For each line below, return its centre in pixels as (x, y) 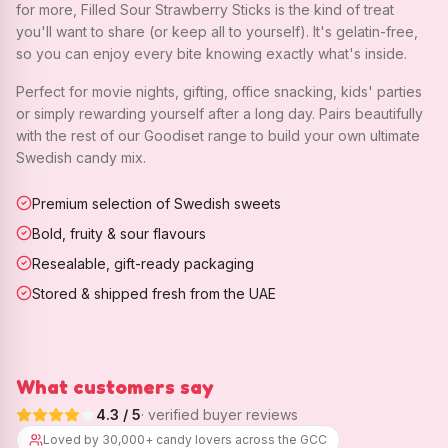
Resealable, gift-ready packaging (143, 263)
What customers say (115, 387)
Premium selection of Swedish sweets (156, 203)
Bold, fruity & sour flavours (119, 233)
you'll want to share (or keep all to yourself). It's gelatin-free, (217, 31)
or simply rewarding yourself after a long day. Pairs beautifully (219, 113)
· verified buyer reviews (219, 414)
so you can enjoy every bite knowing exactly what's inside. (211, 53)
